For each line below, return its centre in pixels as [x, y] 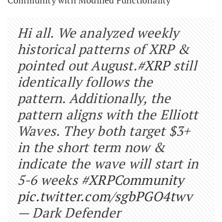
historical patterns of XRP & [103, 49]
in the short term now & [91, 147]
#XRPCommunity [133, 180]
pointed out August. [77, 65]
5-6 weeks [49, 180]
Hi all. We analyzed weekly [98, 32]
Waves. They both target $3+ [104, 131]
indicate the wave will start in [108, 163]
